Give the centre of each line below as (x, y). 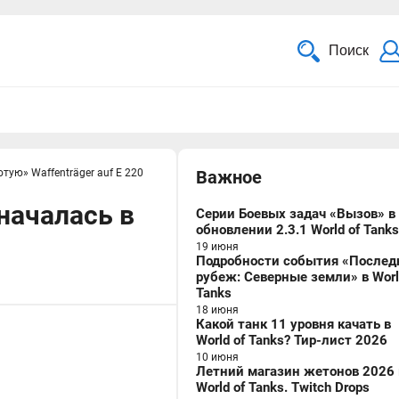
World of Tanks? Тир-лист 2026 (292, 340)
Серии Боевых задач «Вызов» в (296, 214)
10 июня (217, 357)
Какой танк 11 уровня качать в (293, 324)
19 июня (217, 247)
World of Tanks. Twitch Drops (283, 387)
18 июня (217, 310)
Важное (229, 177)
